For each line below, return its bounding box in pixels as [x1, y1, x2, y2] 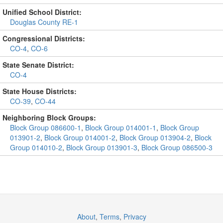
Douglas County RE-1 [10, 17, 78, 27]
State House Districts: [2, 86, 77, 96]
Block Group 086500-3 [141, 142, 213, 152]
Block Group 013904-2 [119, 132, 191, 142]
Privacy [123, 212, 146, 222]
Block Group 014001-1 [85, 122, 156, 132]
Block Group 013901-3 [66, 142, 137, 152]
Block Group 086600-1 [10, 122, 81, 132]
